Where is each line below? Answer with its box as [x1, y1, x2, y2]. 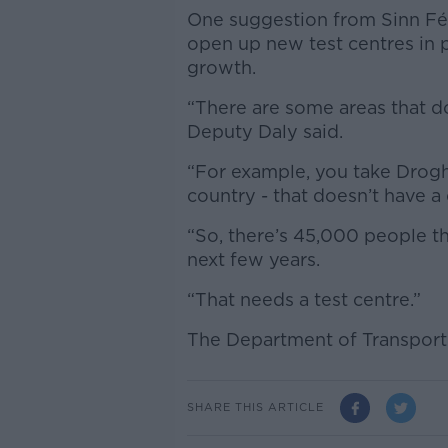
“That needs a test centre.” [186, 288, 426, 310]
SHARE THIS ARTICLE [186, 400, 324, 415]
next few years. [186, 248, 325, 270]
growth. [186, 56, 261, 78]
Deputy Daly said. [186, 120, 348, 142]
